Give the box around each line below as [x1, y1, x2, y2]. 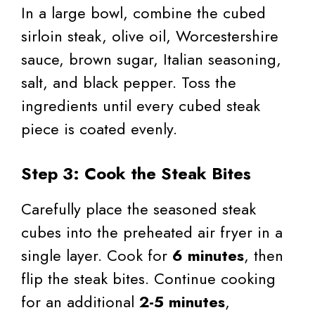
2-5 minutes [139, 290, 225, 314]
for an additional [21, 290, 139, 314]
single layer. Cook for [21, 244, 172, 267]
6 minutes [172, 244, 244, 267]
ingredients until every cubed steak [21, 94, 260, 117]
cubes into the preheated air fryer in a [21, 221, 283, 244]
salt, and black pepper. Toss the [21, 71, 236, 94]
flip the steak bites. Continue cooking [21, 267, 276, 290]
